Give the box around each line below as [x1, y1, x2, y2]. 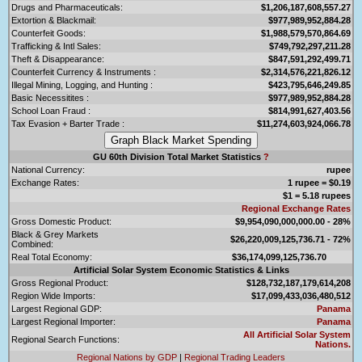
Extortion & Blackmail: [11, 15, 96, 25]
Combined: [11, 238, 53, 249]
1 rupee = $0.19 [288, 177, 351, 187]
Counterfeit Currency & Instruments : [11, 66, 156, 77]
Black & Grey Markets [11, 229, 99, 239]
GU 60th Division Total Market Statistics [93, 151, 263, 162]
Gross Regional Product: [11, 277, 108, 288]
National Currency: [11, 164, 85, 175]
